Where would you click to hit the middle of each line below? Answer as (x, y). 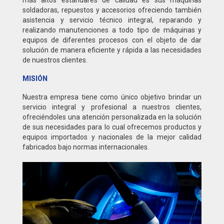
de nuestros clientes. (55, 60)
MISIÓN (35, 79)
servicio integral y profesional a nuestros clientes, (112, 107)
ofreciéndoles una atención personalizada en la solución (112, 117)
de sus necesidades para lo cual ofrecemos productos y (112, 127)
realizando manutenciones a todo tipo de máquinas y (112, 30)
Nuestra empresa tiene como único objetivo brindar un (112, 97)
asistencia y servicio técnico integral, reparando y (112, 20)
